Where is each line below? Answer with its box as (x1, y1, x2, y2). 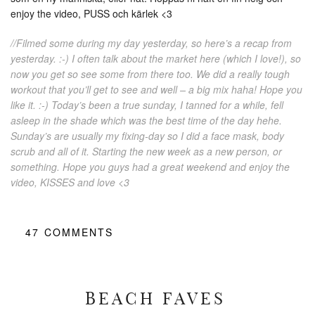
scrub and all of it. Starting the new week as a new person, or (11, 143, 282, 158)
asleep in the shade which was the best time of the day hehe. (11, 112, 282, 127)
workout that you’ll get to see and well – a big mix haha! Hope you (11, 82, 302, 96)
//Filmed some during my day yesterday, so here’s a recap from (11, 35, 292, 50)
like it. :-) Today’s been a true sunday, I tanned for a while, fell (11, 97, 283, 112)
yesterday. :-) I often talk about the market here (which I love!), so (11, 51, 301, 65)
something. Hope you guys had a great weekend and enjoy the (11, 159, 290, 174)
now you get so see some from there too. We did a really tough (11, 66, 290, 81)
